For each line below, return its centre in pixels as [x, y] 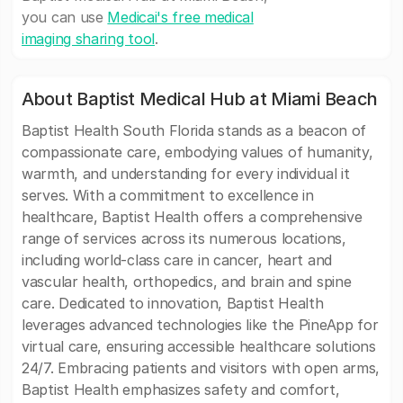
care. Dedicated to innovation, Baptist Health [173, 303]
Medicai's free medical [180, 17]
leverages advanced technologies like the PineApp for [200, 325]
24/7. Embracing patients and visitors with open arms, [201, 368]
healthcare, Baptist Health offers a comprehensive [192, 217]
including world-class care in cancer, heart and [177, 260]
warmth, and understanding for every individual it [186, 174]
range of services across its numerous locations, [184, 238]
